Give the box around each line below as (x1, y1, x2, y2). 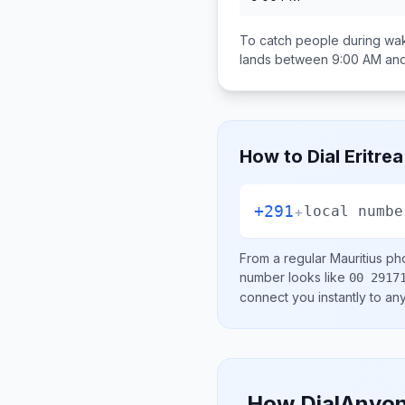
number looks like (240, 269, 349, 285)
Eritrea (344, 146, 403, 167)
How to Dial (240, 146, 344, 167)
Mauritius (330, 250, 382, 266)
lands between (240, 52, 332, 67)
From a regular (240, 250, 330, 266)
